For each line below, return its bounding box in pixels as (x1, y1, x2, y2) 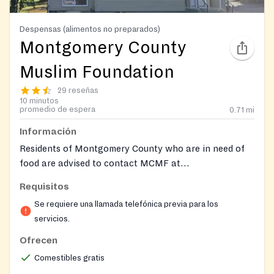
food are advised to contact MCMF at (20, 158, 180, 168)
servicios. (34, 214, 70, 223)
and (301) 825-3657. (108, 172, 195, 183)
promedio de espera (20, 105, 95, 114)
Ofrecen (20, 235, 57, 245)
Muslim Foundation (20, 62, 174, 81)
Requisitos (20, 181, 69, 191)
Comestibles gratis (34, 253, 105, 262)
